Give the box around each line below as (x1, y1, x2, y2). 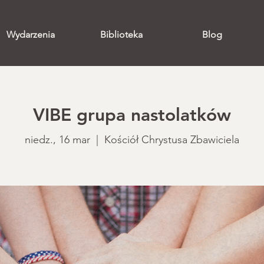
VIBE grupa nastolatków (33, 104, 231, 126)
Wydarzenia (6, 29, 55, 40)
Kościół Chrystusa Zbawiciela (104, 133, 239, 146)
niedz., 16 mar (25, 133, 90, 146)
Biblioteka (100, 29, 143, 40)
